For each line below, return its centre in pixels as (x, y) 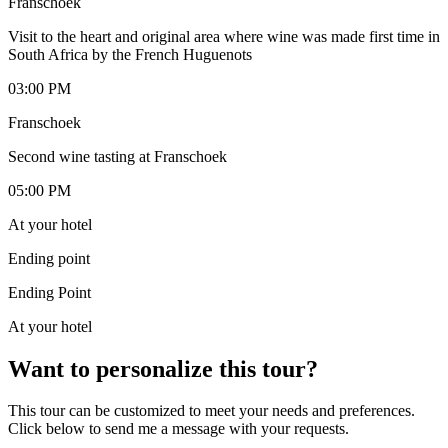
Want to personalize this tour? (163, 368)
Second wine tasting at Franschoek (117, 156)
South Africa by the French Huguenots (130, 54)
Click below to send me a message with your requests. (178, 429)
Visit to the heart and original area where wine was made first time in (224, 36)
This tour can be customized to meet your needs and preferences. (211, 411)
